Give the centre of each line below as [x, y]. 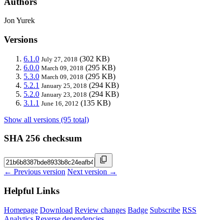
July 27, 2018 [59, 59]
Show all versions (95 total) [46, 119]
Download [56, 210]
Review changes [100, 210]
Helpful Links [32, 191]
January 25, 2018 [64, 85]
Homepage [21, 210]
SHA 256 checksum [43, 138]
